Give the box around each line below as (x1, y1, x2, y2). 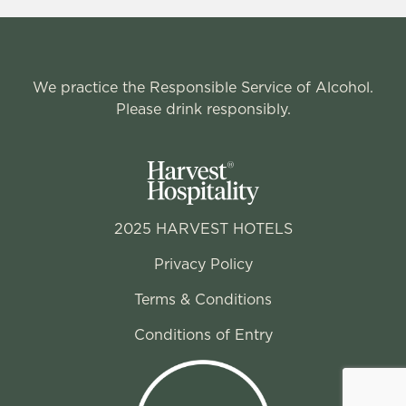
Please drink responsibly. (115, 102, 291, 117)
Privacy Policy (153, 257, 253, 272)
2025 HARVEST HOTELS (113, 222, 293, 237)
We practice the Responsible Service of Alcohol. (33, 81, 373, 95)
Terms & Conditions (134, 293, 272, 307)
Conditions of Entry (133, 328, 273, 343)
